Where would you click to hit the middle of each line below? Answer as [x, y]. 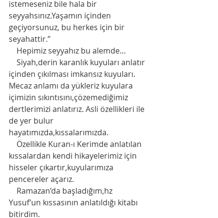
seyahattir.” [30, 39]
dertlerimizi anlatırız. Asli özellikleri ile [78, 109]
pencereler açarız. [42, 179]
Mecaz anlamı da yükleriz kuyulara [72, 86]
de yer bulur [32, 121]
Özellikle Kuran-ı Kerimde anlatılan [13, 144]
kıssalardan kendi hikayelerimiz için [74, 156]
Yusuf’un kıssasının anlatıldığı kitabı [74, 203]
